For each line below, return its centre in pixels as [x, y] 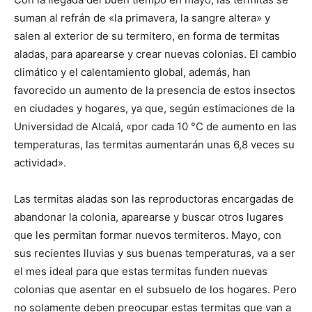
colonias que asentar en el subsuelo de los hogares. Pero [155, 290]
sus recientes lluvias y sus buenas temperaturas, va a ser [155, 253]
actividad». [40, 163]
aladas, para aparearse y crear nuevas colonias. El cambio [155, 54]
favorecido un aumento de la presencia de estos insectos [155, 91]
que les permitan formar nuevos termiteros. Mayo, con [148, 235]
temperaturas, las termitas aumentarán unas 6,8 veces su [154, 145]
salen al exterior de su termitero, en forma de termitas [147, 36]
